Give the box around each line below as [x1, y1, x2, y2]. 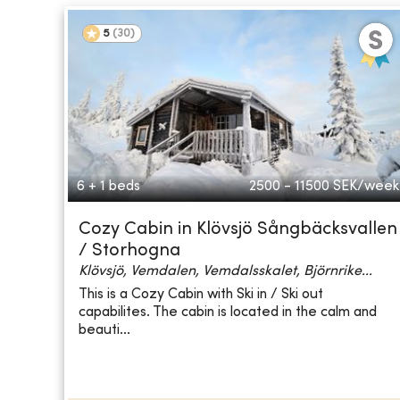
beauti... [79, 322, 130, 337]
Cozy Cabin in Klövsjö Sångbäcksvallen [79, 221, 397, 239]
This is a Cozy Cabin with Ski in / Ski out [79, 287, 323, 302]
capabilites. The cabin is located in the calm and [79, 304, 377, 320]
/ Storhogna [79, 243, 180, 261]
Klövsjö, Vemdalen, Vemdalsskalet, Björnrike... [79, 264, 372, 279]
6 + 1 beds [77, 179, 140, 195]
